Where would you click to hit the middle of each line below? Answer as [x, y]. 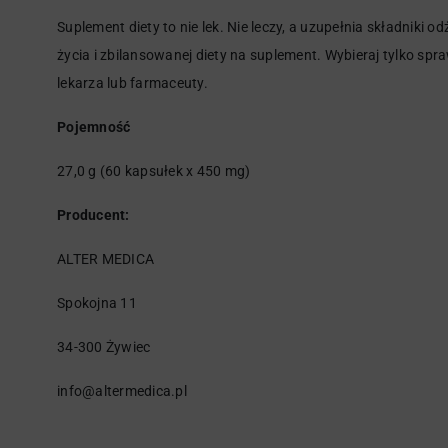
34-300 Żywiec [104, 347]
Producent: [95, 215]
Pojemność [94, 127]
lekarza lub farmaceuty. [132, 83]
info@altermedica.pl [122, 391]
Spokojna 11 [97, 303]
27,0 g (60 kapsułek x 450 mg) [154, 171]
